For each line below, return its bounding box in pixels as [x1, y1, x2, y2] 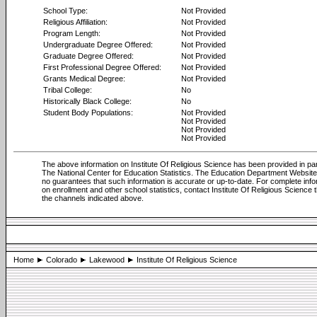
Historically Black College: [43, 97, 132, 105]
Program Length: [43, 29, 100, 38]
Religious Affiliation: [43, 18, 108, 26]
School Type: [43, 6, 88, 15]
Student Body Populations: [43, 108, 133, 117]
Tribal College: [43, 86, 92, 94]
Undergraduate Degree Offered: [43, 40, 153, 49]
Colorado [46, 255, 77, 264]
